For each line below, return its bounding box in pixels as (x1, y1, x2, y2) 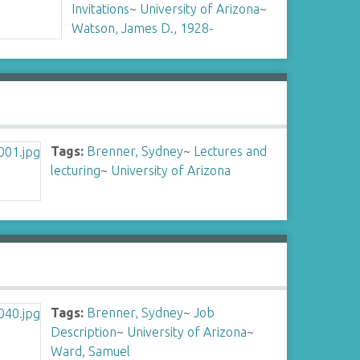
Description (51, 325, 117, 339)
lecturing (51, 163, 101, 178)
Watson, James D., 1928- (72, 21, 215, 35)
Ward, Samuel (51, 344, 131, 358)
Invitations (72, 2, 130, 16)
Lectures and (194, 144, 268, 158)
